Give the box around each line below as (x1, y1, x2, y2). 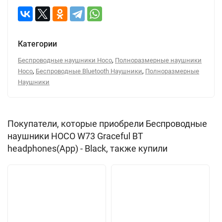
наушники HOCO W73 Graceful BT (7, 131, 143, 141)
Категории (18, 39, 57, 49)
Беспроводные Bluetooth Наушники (36, 67, 142, 75)
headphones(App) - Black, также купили (7, 143, 167, 154)
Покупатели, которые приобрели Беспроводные (7, 118, 207, 129)
